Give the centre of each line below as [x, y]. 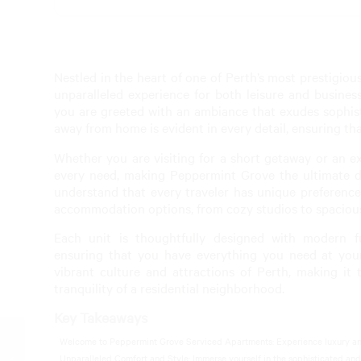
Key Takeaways [101, 318]
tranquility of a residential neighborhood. [169, 288]
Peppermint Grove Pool [75, 344]
